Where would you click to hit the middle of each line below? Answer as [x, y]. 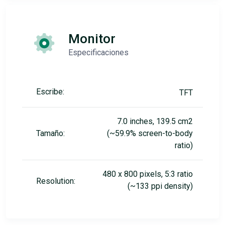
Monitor [92, 39]
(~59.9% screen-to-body [150, 134]
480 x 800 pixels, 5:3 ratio [148, 174]
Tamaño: [50, 134]
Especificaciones [98, 53]
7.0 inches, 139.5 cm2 [155, 122]
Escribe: [50, 92]
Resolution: [56, 181]
